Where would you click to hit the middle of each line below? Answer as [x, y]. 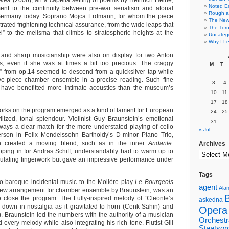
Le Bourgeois [154, 182]
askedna [211, 200]
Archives [212, 144]
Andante [160, 143]
